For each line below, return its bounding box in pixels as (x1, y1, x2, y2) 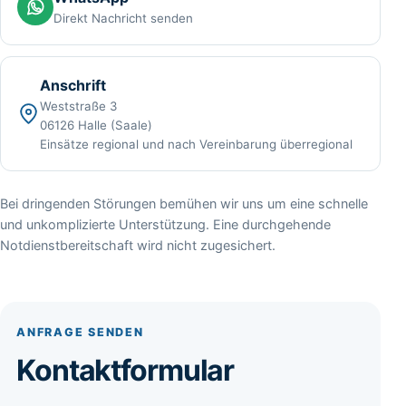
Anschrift (40, 76, 106, 95)
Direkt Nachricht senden (53, 11, 193, 26)
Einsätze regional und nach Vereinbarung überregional (40, 137, 353, 152)
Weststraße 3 (40, 99, 117, 114)
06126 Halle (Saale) (40, 118, 152, 133)
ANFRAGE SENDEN (16, 324, 144, 339)
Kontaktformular (16, 352, 235, 388)
